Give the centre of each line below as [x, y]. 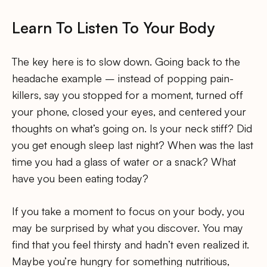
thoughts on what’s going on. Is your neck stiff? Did [132, 128]
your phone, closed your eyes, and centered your [129, 111]
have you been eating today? [80, 178]
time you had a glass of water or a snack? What [124, 161]
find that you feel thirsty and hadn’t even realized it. [131, 244]
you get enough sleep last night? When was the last [133, 145]
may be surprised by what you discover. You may [128, 227]
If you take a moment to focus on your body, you [128, 211]
